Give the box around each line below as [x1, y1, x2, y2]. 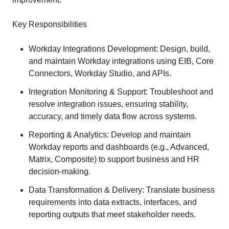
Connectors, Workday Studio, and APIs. [29, 69, 171, 78]
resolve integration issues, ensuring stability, [29, 100, 188, 108]
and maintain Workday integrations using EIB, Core [29, 57, 214, 65]
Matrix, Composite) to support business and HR [29, 155, 199, 164]
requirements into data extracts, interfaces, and [29, 198, 197, 207]
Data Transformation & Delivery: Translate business [29, 186, 215, 194]
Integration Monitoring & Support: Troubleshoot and [29, 87, 213, 96]
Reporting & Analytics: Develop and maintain [29, 130, 191, 139]
